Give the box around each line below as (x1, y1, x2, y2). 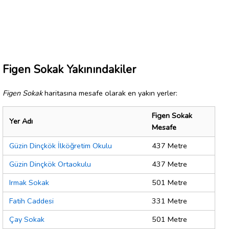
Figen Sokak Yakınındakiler (3, 61, 136, 77)
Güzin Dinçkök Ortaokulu (9, 159, 91, 170)
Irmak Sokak (9, 177, 49, 188)
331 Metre (152, 196, 187, 207)
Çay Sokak (9, 214, 44, 225)
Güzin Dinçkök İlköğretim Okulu (9, 141, 112, 151)
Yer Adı (9, 116, 33, 127)
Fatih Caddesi (9, 196, 54, 207)
